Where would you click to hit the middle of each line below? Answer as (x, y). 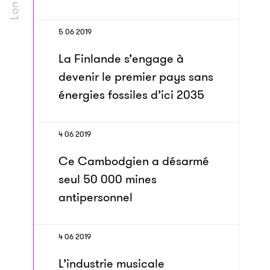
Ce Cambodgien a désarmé (134, 161)
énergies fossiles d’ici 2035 (131, 95)
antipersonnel (96, 197)
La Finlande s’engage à (121, 58)
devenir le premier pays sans (136, 77)
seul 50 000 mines (108, 179)
